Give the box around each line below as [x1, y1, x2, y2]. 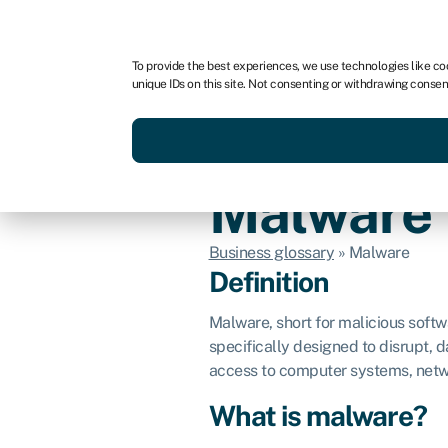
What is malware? [208, 398, 427, 432]
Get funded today [201, 104, 324, 124]
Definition [208, 265, 329, 298]
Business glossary [208, 243, 334, 262]
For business [47, 17, 135, 36]
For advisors [165, 17, 250, 36]
